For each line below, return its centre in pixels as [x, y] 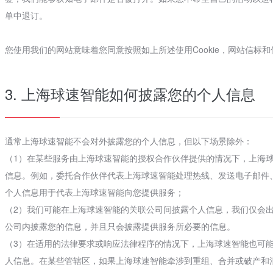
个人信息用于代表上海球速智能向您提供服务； [94, 192]
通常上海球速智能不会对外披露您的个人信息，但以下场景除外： [128, 141]
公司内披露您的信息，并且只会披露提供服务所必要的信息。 [120, 226]
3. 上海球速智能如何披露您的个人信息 [130, 94]
